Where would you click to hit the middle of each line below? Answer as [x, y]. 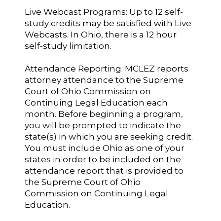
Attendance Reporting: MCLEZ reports [107, 69]
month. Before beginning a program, [104, 114]
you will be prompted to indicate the [103, 125]
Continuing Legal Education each [96, 103]
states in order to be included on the [103, 159]
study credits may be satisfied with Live [108, 23]
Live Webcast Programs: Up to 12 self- [104, 12]
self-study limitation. [68, 46]
